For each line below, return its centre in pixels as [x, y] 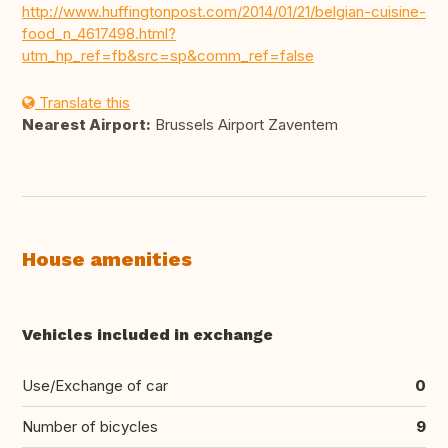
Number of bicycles [90, 427]
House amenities [107, 259]
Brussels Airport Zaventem [244, 125]
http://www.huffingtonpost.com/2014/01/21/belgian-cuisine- [224, 12]
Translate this [82, 103]
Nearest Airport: [86, 125]
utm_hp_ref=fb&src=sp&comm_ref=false [168, 56]
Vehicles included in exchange [147, 335]
